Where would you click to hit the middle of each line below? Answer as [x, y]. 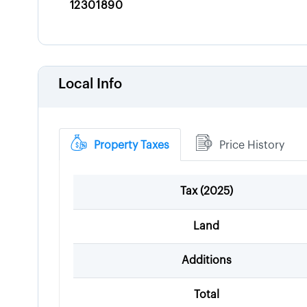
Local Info [90, 84]
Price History [252, 145]
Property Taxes [132, 145]
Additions [206, 260]
